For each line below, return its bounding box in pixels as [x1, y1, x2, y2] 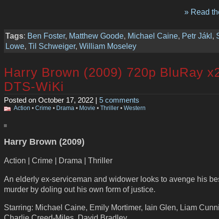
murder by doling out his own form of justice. [4, 184, 155, 194]
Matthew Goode [69, 31, 124, 41]
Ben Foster [27, 31, 65, 41]
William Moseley [79, 42, 136, 51]
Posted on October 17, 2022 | [4, 96, 99, 104]
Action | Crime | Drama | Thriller [4, 156, 112, 165]
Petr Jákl [182, 31, 212, 41]
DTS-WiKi [4, 79, 64, 93]
